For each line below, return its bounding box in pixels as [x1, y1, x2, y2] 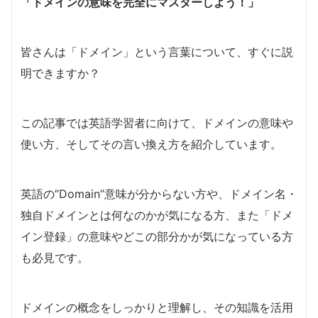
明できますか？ [21, 65, 100, 80]
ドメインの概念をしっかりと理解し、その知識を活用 [21, 300, 293, 314]
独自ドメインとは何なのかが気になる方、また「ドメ [21, 207, 293, 222]
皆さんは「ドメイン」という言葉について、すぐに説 [21, 44, 293, 59]
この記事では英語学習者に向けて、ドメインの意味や [21, 115, 293, 130]
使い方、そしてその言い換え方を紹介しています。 [21, 136, 282, 151]
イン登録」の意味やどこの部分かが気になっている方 [21, 229, 293, 243]
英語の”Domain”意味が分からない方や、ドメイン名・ [21, 186, 297, 201]
